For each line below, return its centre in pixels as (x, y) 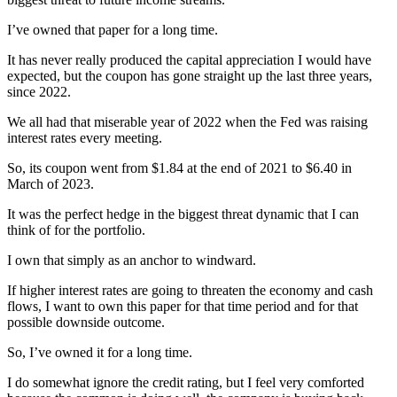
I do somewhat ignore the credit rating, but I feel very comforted (186, 382)
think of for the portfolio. (76, 230)
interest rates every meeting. (85, 137)
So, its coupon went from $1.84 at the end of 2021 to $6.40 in (179, 167)
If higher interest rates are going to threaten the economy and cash (190, 290)
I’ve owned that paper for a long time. (113, 29)
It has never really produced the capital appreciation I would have (189, 59)
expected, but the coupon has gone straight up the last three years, (190, 75)
